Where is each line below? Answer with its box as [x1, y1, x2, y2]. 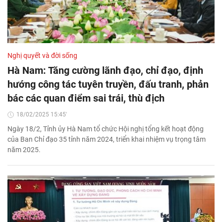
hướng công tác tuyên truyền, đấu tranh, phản [7, 78, 209, 91]
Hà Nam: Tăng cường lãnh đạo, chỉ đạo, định [7, 64, 203, 77]
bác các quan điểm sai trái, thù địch [7, 92, 165, 105]
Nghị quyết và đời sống [7, 52, 77, 60]
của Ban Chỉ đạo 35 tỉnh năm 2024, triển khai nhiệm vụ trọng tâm [7, 135, 206, 144]
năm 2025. [7, 146, 41, 154]
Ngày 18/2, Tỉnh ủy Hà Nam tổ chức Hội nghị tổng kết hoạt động [7, 125, 204, 133]
